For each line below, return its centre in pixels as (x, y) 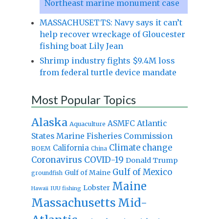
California (71, 148)
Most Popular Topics (83, 99)
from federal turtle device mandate (108, 72)
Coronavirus (56, 160)
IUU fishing (66, 188)
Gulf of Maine (87, 172)
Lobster (96, 187)
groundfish (47, 173)
